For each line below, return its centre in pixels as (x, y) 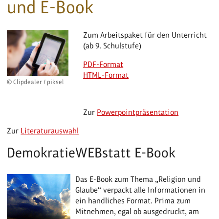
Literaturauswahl (50, 131)
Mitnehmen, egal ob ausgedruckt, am (137, 211)
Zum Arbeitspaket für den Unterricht (145, 35)
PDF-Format (103, 64)
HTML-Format (106, 75)
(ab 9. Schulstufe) (112, 45)
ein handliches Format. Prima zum (133, 200)
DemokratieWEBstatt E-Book (91, 153)
